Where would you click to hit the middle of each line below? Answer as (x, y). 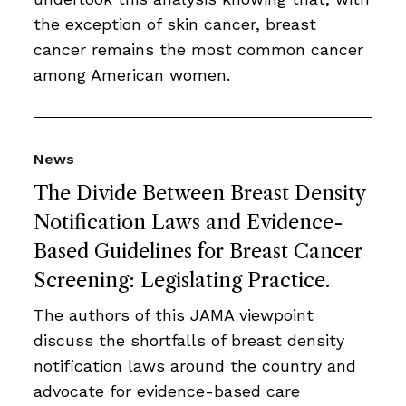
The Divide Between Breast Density (199, 193)
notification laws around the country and (195, 366)
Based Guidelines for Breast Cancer (198, 251)
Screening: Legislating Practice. (182, 280)
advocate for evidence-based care (167, 391)
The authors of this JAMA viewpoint (174, 315)
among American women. (132, 75)
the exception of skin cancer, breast (175, 24)
